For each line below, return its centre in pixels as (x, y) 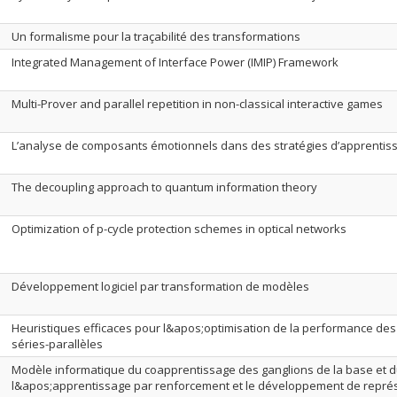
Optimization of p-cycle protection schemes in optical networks (179, 229)
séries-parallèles (57, 344)
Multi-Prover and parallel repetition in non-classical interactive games (197, 104)
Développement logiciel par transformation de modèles (160, 286)
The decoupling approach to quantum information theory (164, 187)
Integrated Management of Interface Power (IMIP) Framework (175, 62)
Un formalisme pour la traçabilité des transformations (156, 36)
